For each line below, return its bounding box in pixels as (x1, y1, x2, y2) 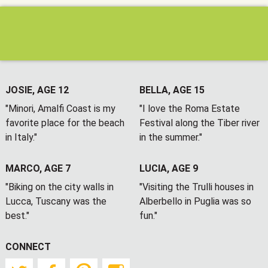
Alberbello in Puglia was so (139, 196, 251, 207)
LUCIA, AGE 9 (139, 163, 198, 174)
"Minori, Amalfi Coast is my (5, 103, 115, 114)
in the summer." (139, 132, 202, 143)
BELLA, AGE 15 (139, 84, 205, 96)
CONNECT (5, 241, 51, 252)
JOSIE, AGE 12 (5, 84, 69, 96)
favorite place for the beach (5, 117, 124, 129)
